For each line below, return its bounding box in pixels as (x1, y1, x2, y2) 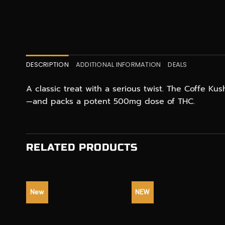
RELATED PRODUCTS (26, 141, 138, 154)
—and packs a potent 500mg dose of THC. (26, 95, 195, 108)
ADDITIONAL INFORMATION (75, 60, 161, 69)
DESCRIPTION (26, 60, 69, 69)
